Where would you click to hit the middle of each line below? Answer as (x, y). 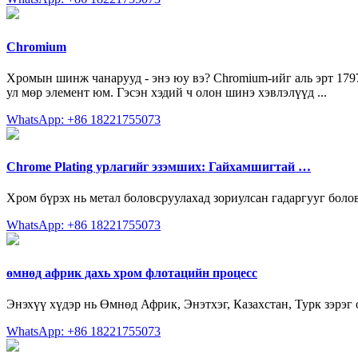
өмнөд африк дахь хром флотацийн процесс (132, 272)
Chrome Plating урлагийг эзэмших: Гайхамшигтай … (159, 167)
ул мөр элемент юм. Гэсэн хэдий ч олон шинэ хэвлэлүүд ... (167, 92)
